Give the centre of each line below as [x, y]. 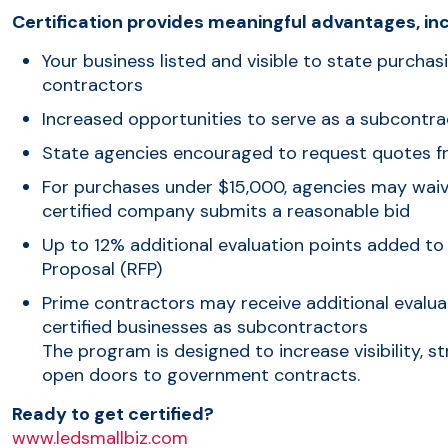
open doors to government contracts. [201, 374]
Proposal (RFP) [102, 268]
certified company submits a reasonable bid [226, 210]
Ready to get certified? [113, 413]
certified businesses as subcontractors [205, 326]
